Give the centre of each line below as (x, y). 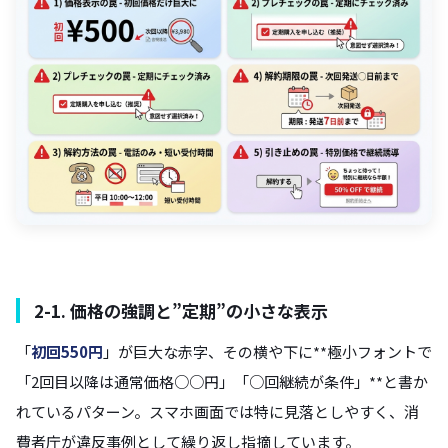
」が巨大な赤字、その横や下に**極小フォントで (267, 351)
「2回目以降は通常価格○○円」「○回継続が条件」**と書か (222, 381)
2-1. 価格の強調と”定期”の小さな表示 (181, 310)
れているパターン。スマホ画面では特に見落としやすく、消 (217, 411)
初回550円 (67, 351)
